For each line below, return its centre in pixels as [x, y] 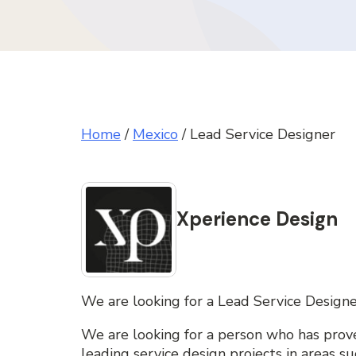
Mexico [155, 135]
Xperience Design [257, 219]
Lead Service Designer [263, 135]
